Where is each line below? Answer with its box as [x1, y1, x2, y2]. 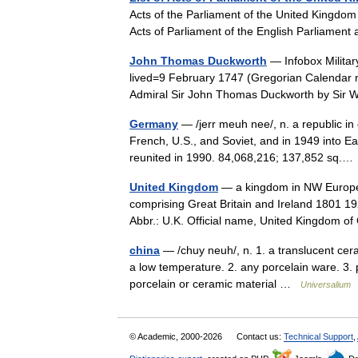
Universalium [300, 280, 351, 289]
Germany [129, 117, 178, 130]
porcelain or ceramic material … [129, 277, 300, 290]
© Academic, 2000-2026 [129, 332, 225, 341]
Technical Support [284, 332, 353, 341]
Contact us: [237, 332, 284, 341]
